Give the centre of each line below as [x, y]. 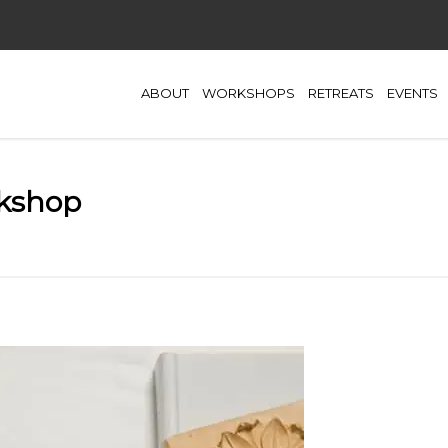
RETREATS [341, 93]
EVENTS [412, 93]
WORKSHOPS [248, 93]
